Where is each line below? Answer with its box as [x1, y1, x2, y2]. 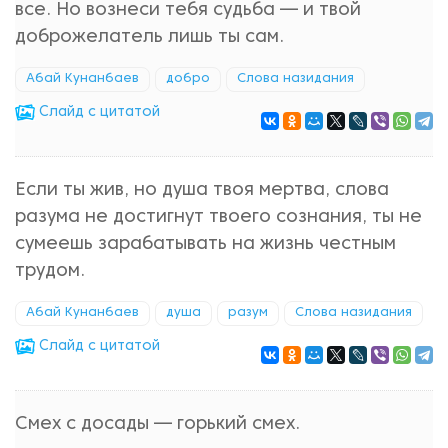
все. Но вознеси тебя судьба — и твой [15, 2, 361, 19]
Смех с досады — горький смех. [15, 416, 300, 433]
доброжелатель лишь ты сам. [15, 29, 284, 46]
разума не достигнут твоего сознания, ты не [15, 209, 422, 226]
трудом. [15, 263, 85, 280]
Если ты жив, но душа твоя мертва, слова [15, 182, 389, 199]
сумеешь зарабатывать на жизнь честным [15, 236, 396, 253]
